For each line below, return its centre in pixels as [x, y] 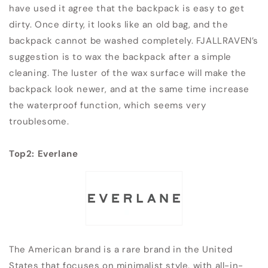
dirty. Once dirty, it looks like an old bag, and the [119, 25]
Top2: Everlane [44, 154]
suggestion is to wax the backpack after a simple [120, 57]
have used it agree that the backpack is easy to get [127, 8]
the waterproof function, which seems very [108, 105]
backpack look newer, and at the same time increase [130, 89]
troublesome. [39, 121]
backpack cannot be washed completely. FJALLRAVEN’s [134, 41]
